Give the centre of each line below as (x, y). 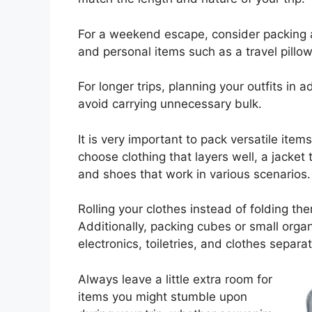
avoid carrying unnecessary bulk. (170, 104)
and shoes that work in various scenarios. (194, 174)
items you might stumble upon (163, 296)
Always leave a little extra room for (175, 279)
